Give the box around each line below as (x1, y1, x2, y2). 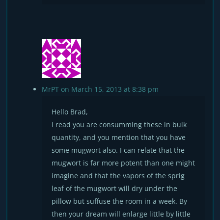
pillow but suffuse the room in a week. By (52, 196, 188, 206)
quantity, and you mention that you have (52, 133, 186, 142)
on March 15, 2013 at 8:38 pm (61, 84, 159, 94)
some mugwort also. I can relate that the (52, 145, 185, 155)
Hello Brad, (52, 107, 88, 116)
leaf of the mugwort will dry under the (52, 184, 178, 193)
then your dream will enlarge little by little (52, 209, 191, 219)
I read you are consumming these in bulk (52, 120, 187, 129)
